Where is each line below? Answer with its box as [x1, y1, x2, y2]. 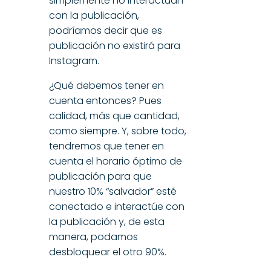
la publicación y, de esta [48, 214, 165, 229]
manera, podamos [48, 229, 138, 244]
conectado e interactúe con [48, 199, 184, 214]
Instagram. [48, 53, 99, 68]
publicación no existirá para [48, 38, 180, 53]
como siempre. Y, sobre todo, [48, 123, 186, 138]
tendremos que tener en [48, 139, 164, 153]
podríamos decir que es [48, 23, 162, 38]
